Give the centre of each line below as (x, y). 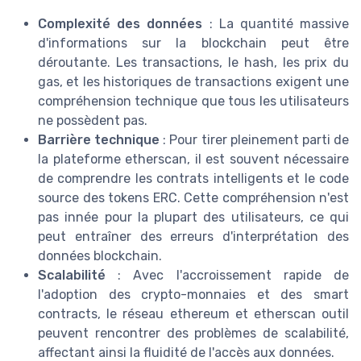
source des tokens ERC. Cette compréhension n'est (193, 198)
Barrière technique (99, 140)
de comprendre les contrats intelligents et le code (193, 179)
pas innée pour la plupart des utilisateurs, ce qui (193, 218)
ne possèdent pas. (93, 121)
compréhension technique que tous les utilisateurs (193, 102)
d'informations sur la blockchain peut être (193, 44)
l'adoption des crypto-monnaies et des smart (193, 295)
